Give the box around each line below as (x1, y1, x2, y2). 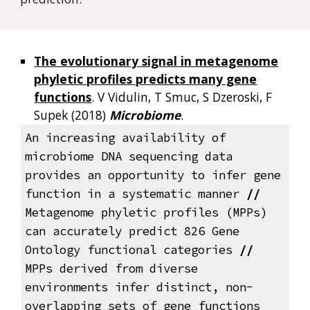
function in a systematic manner (24, 186, 246, 202)
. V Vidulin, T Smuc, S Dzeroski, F (91, 89, 273, 105)
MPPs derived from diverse (24, 261, 198, 277)
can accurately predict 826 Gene (24, 224, 239, 239)
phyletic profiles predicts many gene (34, 71, 257, 87)
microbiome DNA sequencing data (24, 149, 232, 165)
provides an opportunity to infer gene (24, 167, 281, 183)
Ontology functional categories (24, 242, 239, 258)
